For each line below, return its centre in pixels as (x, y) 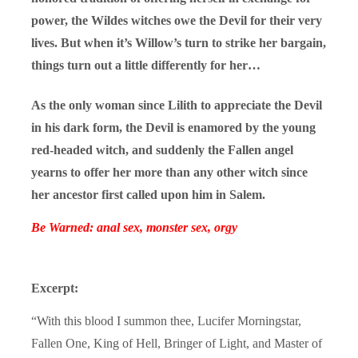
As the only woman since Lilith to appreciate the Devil (177, 105)
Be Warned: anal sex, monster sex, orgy (134, 227)
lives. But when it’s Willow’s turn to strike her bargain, (179, 42)
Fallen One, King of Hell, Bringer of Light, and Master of (177, 343)
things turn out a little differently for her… (146, 65)
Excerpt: (55, 288)
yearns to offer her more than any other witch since (169, 172)
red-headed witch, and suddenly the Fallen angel (162, 149)
